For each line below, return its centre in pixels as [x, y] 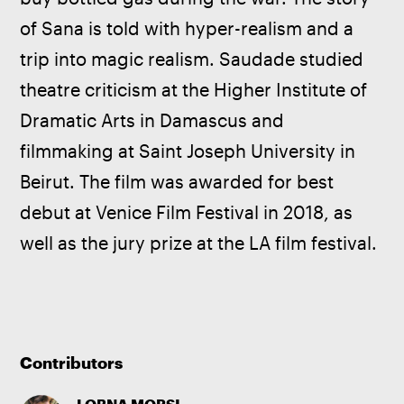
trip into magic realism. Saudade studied [194, 59]
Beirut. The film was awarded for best [179, 181]
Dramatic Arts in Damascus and [155, 120]
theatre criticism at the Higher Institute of [196, 89]
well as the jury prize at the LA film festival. [199, 243]
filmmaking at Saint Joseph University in [190, 151]
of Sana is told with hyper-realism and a [189, 28]
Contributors [72, 362]
